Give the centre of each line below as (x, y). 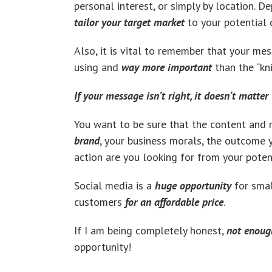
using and (98, 67)
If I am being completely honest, (150, 230)
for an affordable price (174, 202)
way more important (167, 67)
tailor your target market (129, 22)
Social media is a (114, 185)
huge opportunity (193, 185)
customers (100, 202)
